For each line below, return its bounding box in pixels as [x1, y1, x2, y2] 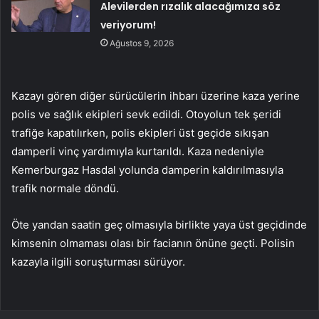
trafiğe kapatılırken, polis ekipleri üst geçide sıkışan [11, 125, 269, 140]
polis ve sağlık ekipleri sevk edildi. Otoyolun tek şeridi [11, 107, 281, 121]
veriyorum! [100, 17, 157, 32]
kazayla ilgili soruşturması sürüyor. [11, 254, 185, 268]
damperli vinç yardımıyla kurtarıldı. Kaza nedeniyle [11, 144, 264, 158]
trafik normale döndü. [11, 181, 119, 195]
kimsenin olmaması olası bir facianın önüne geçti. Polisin [11, 236, 295, 250]
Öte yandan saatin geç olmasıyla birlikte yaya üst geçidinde [11, 217, 307, 231]
